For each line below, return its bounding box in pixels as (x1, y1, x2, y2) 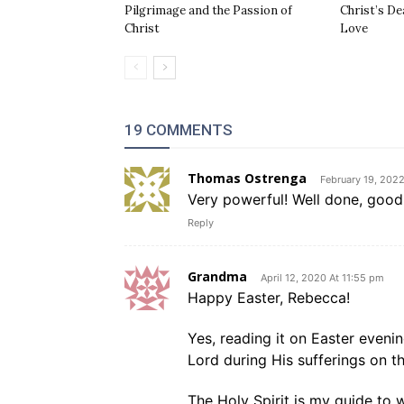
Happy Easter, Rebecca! (188, 289, 350, 308)
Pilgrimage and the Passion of (124, 3, 292, 19)
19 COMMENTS (124, 121, 233, 140)
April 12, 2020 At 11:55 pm (261, 271, 384, 285)
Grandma (188, 268, 247, 286)
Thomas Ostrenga (188, 170, 307, 188)
